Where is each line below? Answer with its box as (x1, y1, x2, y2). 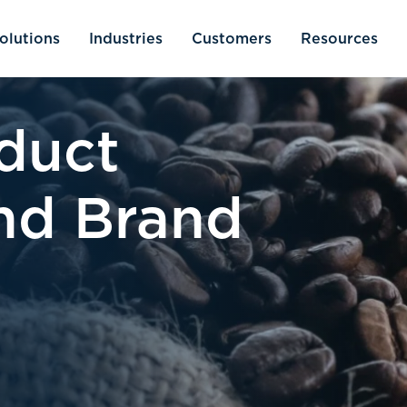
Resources (301, 28, 378, 49)
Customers (192, 28, 272, 49)
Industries (89, 28, 163, 49)
